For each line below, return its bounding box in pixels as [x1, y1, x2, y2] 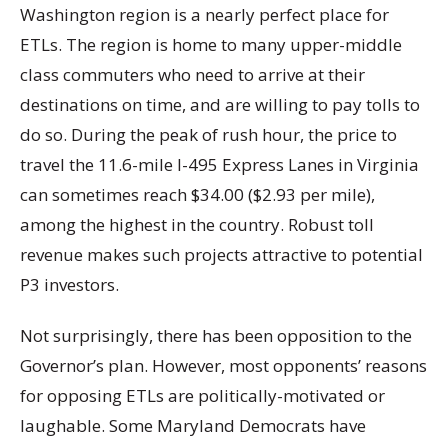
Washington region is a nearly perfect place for [20, 3, 389, 27]
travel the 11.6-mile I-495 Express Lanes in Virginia [20, 153, 419, 177]
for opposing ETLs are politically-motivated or [20, 384, 385, 408]
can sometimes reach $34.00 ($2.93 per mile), [20, 183, 375, 207]
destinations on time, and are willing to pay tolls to [20, 93, 420, 117]
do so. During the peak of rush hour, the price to [20, 123, 397, 147]
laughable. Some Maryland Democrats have [20, 414, 366, 438]
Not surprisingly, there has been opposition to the [20, 324, 412, 348]
